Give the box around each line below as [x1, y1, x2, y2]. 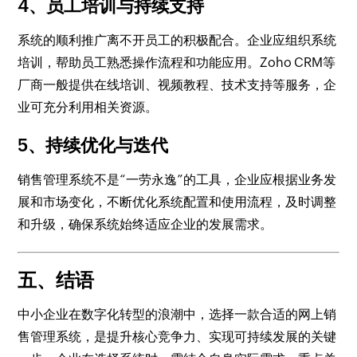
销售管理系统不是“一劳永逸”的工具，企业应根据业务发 [18, 171, 337, 187]
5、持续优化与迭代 [18, 135, 169, 155]
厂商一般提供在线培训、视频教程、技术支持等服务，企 [18, 76, 337, 92]
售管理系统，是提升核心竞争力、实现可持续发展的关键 [18, 328, 337, 344]
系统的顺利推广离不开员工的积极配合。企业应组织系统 [18, 32, 337, 48]
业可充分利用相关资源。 [18, 99, 159, 115]
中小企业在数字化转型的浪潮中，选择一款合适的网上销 [18, 306, 337, 322]
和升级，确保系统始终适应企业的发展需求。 [18, 216, 273, 232]
